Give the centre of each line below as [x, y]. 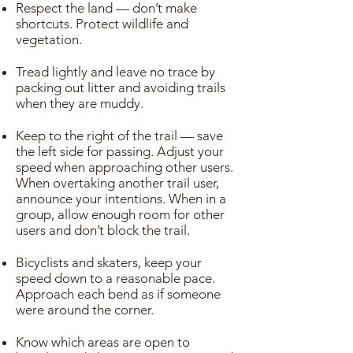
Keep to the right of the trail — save [119, 136]
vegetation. [49, 39]
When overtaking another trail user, [117, 183]
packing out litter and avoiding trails [121, 87]
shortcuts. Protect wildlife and [102, 24]
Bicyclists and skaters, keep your [109, 262]
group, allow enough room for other [120, 214]
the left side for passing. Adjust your [120, 151]
